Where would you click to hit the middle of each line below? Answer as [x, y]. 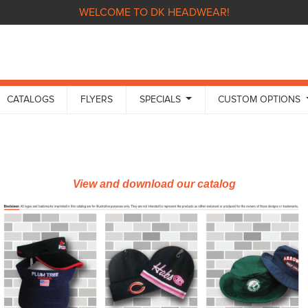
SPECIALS [161, 99]
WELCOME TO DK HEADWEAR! [154, 12]
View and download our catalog [154, 184]
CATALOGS [30, 99]
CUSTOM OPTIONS [261, 99]
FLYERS [97, 99]
